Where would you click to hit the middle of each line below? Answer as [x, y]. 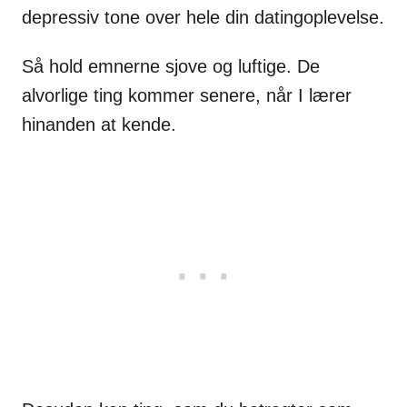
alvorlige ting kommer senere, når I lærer [187, 95]
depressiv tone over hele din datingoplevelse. [203, 17]
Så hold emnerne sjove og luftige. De [171, 66]
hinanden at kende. [99, 124]
